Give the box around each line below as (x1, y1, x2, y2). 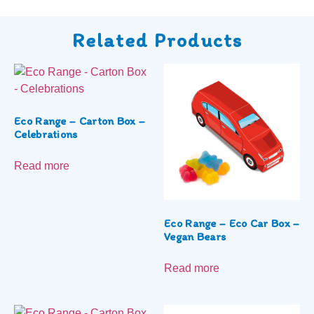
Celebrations (14, 127, 78, 141)
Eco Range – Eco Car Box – (164, 216, 300, 230)
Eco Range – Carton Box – (14, 114, 146, 128)
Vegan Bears (164, 229, 226, 243)
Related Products (71, 27, 243, 52)
